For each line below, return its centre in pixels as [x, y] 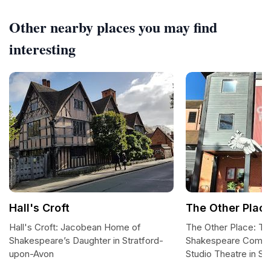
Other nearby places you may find [113, 27]
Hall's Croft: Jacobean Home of [75, 227]
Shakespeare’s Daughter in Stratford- [86, 240]
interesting [42, 49]
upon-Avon [31, 254]
